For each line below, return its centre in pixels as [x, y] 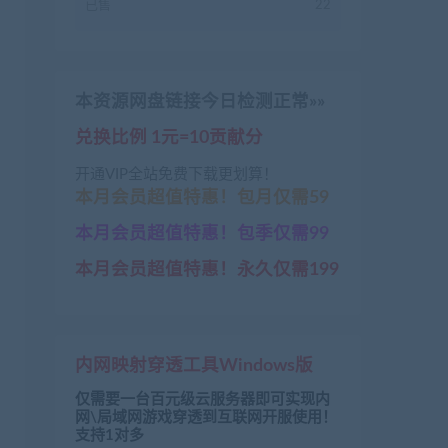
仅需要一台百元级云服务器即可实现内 [202, 400]
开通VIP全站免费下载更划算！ [176, 175]
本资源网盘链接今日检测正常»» [200, 102]
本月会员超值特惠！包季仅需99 [202, 234]
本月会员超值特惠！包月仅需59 [202, 198]
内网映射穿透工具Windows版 [194, 366]
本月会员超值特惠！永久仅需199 [207, 270]
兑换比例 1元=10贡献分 [169, 138]
